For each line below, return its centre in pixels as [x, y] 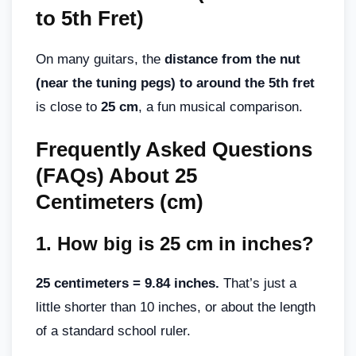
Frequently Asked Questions [174, 149]
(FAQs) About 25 [116, 175]
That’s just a [258, 283]
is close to [68, 106]
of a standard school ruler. [113, 331]
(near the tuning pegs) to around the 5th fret [175, 83]
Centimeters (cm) [120, 201]
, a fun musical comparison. [221, 106]
